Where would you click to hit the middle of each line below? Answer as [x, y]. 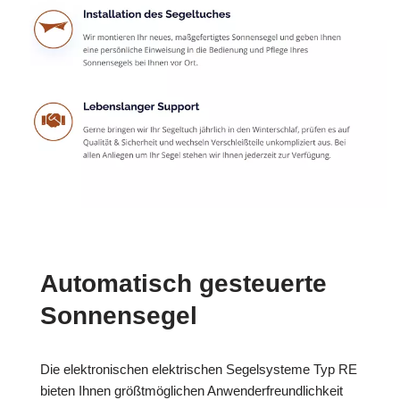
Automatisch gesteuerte [183, 284]
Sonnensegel [119, 316]
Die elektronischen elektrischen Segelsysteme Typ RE [199, 370]
